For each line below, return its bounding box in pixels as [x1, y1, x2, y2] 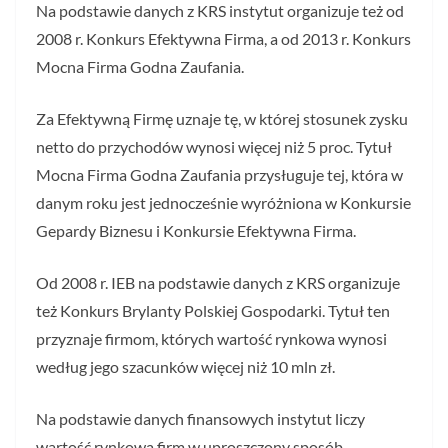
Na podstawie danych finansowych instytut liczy [36, 408, 365, 428]
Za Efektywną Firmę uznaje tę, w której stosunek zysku [36, 108, 408, 128]
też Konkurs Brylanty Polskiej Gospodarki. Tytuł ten [36, 300, 390, 320]
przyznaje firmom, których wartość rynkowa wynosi [36, 328, 387, 348]
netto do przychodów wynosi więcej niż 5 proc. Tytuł [36, 136, 392, 156]
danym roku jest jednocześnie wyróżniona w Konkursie [36, 192, 411, 212]
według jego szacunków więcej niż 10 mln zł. [36, 356, 335, 376]
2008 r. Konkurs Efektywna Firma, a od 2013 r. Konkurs [36, 28, 411, 48]
